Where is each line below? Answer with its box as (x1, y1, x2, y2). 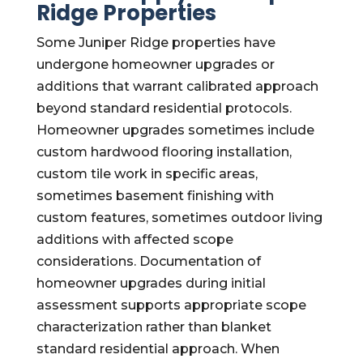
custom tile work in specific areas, (36, 166, 258, 181)
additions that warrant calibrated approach (36, 79, 318, 94)
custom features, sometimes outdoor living (36, 210, 322, 225)
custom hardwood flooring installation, (36, 144, 292, 160)
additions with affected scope (36, 232, 233, 247)
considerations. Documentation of (36, 254, 261, 269)
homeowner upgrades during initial (36, 275, 266, 291)
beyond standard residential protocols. (36, 100, 292, 116)
